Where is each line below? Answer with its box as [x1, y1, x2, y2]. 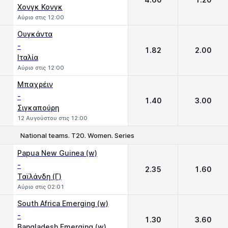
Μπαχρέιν [17, 80, 53, 89]
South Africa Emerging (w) [17, 199, 108, 208]
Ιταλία [17, 53, 38, 62]
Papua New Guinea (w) [17, 149, 97, 157]
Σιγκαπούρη [17, 103, 59, 112]
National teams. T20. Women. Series [20, 131, 134, 139]
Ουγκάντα [17, 30, 52, 38]
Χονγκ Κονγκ [17, 3, 63, 11]
